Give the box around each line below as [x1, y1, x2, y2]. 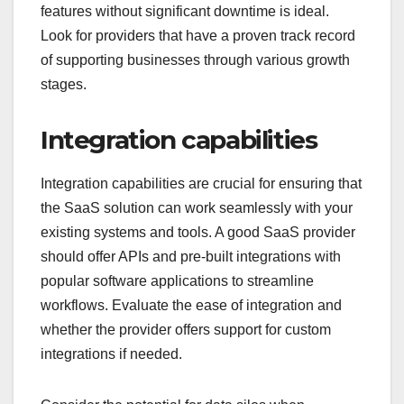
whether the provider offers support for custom [41, 322, 331, 338]
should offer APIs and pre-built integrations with [41, 249, 341, 265]
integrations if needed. [41, 346, 182, 363]
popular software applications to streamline [41, 273, 314, 289]
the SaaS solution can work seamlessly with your [41, 200, 353, 216]
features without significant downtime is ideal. [41, 3, 329, 19]
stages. [41, 76, 87, 92]
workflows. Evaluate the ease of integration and [41, 298, 342, 314]
